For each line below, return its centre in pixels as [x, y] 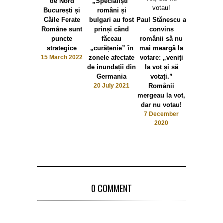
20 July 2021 [111, 85]
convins [161, 29]
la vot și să [161, 67]
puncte [62, 38]
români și [111, 10]
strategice [62, 48]
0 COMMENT [111, 188]
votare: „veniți [161, 57]
